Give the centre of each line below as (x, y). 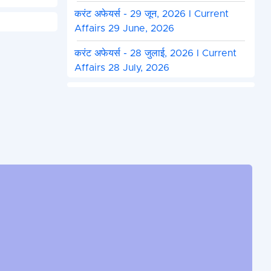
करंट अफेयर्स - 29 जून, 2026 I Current (151, 14)
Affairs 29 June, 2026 (124, 29)
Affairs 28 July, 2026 (122, 68)
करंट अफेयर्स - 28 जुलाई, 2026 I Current (155, 54)
